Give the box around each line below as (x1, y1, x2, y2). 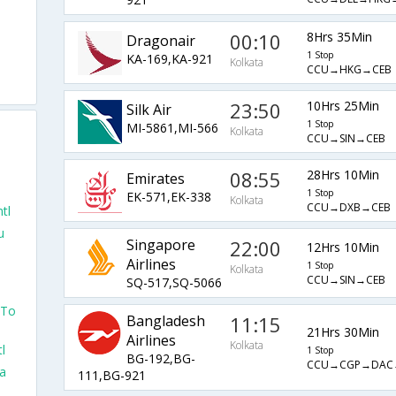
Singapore (126, 235, 195, 255)
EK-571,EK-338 (126, 187, 211, 205)
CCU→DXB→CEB (306, 200, 391, 216)
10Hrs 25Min (306, 97, 379, 115)
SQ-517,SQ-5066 (126, 274, 222, 292)
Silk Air (126, 99, 171, 119)
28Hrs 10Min (306, 166, 379, 184)
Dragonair (126, 30, 195, 50)
